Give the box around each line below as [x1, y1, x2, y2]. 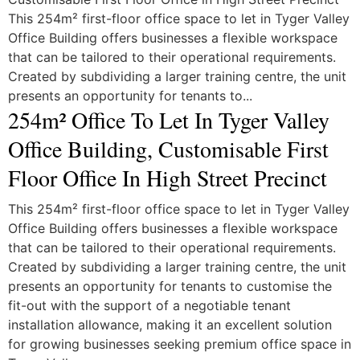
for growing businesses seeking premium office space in [7, 336, 351, 353]
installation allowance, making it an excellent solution [7, 317, 332, 333]
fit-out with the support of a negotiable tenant [7, 297, 291, 314]
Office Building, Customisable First [7, 133, 329, 164]
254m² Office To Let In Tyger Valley [7, 104, 329, 135]
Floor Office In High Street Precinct [7, 162, 327, 193]
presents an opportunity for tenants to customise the [7, 278, 332, 295]
